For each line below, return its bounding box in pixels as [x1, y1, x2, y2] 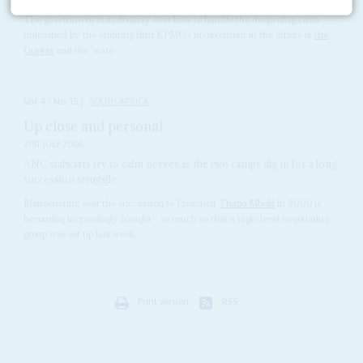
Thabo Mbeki [219, 196, 275, 209]
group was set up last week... [23, 227, 143, 240]
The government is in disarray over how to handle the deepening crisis [23, 13, 320, 26]
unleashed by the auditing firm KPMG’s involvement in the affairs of [23, 28, 315, 41]
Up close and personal [23, 117, 164, 135]
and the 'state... [53, 44, 122, 57]
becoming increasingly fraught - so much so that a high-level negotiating [23, 211, 330, 224]
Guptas [23, 44, 54, 57]
